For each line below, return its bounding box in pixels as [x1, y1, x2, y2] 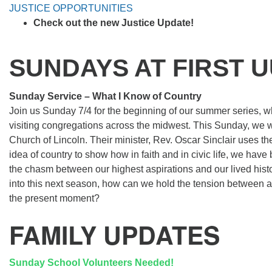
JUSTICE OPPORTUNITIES [9, 3, 133, 13]
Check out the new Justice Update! [33, 18, 194, 28]
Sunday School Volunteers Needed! [9, 257, 174, 268]
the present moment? [9, 193, 100, 203]
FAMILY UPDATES [9, 217, 220, 253]
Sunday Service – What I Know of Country [9, 91, 202, 101]
